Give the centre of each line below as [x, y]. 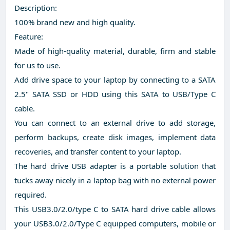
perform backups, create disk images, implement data [115, 137]
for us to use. [37, 65]
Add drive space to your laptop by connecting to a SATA [115, 80]
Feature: [29, 37]
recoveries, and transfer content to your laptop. [98, 152]
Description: [36, 8]
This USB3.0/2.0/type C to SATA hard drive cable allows [115, 209]
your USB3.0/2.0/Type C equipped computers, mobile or [115, 224]
